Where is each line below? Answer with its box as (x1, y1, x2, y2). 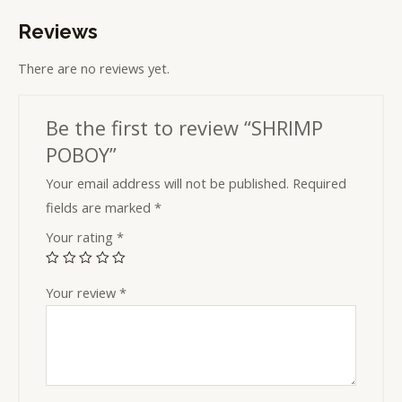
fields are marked (46, 197, 155, 216)
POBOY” (46, 141, 118, 168)
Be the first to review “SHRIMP (46, 114, 324, 141)
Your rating (46, 227, 118, 246)
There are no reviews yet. (18, 59, 170, 78)
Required (293, 173, 347, 192)
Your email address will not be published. (46, 173, 290, 192)
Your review (46, 283, 120, 301)
